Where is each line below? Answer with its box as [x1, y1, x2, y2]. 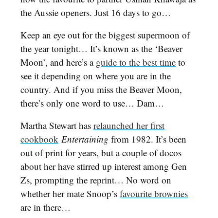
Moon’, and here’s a [20, 56, 96, 69]
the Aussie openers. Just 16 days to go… [20, 6, 174, 19]
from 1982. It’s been [109, 133, 186, 145]
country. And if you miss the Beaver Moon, [20, 83, 182, 96]
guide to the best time [96, 56, 176, 69]
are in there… [20, 201, 71, 214]
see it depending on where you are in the [20, 70, 171, 82]
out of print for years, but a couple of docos [20, 146, 182, 159]
